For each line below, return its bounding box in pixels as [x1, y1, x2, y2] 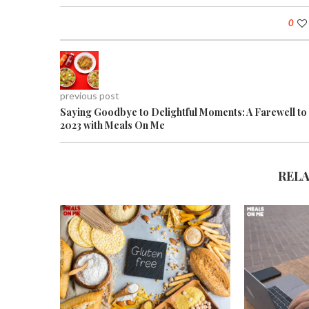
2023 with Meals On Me [60, 119, 165, 132]
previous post [60, 90, 119, 102]
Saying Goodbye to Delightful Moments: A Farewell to [60, 106, 307, 119]
